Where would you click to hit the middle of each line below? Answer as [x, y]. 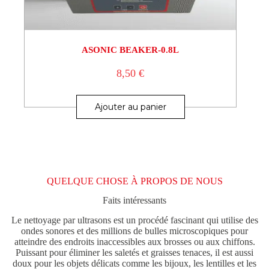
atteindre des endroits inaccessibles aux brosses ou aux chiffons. [134, 242]
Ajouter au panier [130, 107]
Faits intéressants [134, 201]
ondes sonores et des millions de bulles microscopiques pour [134, 231]
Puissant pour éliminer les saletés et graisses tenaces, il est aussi [134, 253]
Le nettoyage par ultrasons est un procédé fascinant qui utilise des [134, 220]
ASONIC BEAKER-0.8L [131, 50]
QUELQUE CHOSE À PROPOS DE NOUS [134, 181]
